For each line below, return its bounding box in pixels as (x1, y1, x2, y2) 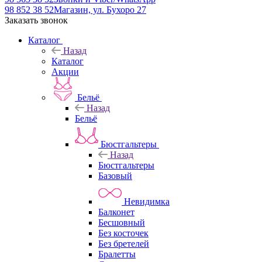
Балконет (98, 207, 135, 218)
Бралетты (98, 249, 136, 260)
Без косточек (98, 228, 149, 239)
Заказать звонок (5, 15, 68, 26)
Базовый (98, 171, 132, 181)
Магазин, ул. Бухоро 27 (54, 5, 146, 15)
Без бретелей (98, 239, 149, 249)
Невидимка (124, 196, 170, 207)
